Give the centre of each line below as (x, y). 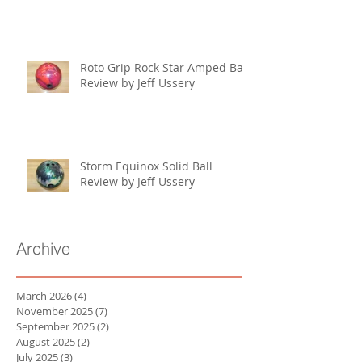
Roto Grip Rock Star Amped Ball (165, 67)
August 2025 (46, 341)
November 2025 (55, 311)
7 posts (125, 311)
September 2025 (55, 326)
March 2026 (44, 295)
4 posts (104, 295)
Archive (43, 248)
